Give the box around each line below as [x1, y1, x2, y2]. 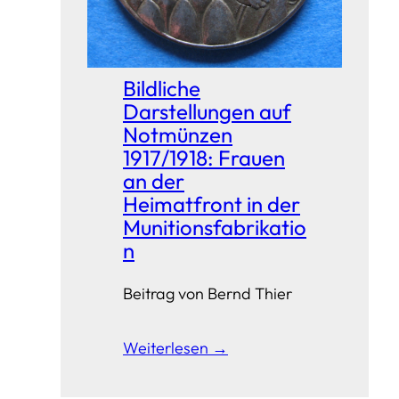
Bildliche [123, 75, 200, 102]
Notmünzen [123, 121, 232, 149]
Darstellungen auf [123, 98, 291, 126]
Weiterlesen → [123, 338, 228, 359]
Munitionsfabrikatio [123, 214, 306, 241]
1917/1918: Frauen [123, 144, 285, 172]
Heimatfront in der [123, 191, 300, 218]
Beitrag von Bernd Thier [123, 283, 292, 305]
